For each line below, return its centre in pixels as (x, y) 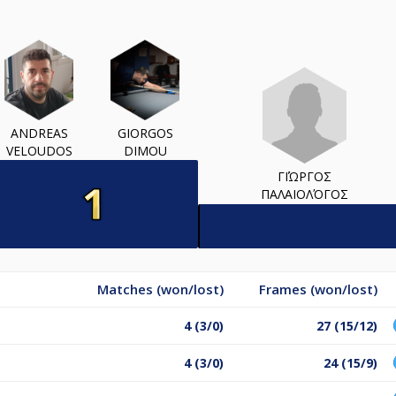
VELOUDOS (39, 150)
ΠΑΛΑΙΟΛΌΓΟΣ (304, 194)
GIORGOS (145, 133)
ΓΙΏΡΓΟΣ (304, 177)
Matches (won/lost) (160, 289)
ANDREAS (39, 133)
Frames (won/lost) (318, 289)
